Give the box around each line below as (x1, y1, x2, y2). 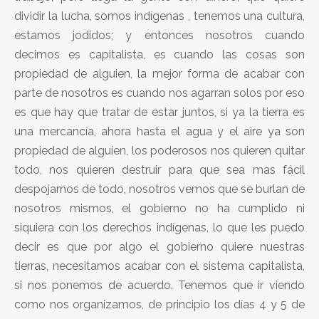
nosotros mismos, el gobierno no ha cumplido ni (14, 201, 305, 215)
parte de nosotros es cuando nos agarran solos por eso (14, 85, 305, 100)
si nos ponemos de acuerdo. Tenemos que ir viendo (14, 278, 305, 292)
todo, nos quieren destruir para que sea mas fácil (14, 162, 305, 177)
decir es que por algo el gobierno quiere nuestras (14, 239, 305, 253)
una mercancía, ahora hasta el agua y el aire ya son (14, 124, 305, 138)
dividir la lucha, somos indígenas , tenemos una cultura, (14, 9, 305, 23)
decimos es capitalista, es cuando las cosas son (14, 47, 305, 61)
